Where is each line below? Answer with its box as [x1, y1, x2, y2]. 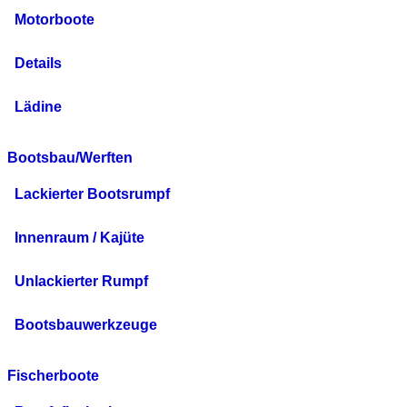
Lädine [15, 99, 62, 115]
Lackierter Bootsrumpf [15, 186, 170, 203]
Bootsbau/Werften [7, 150, 133, 166]
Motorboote [15, 12, 94, 28]
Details [15, 55, 62, 72]
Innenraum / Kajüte [15, 230, 144, 246]
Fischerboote [7, 368, 99, 384]
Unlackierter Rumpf [15, 273, 148, 290]
